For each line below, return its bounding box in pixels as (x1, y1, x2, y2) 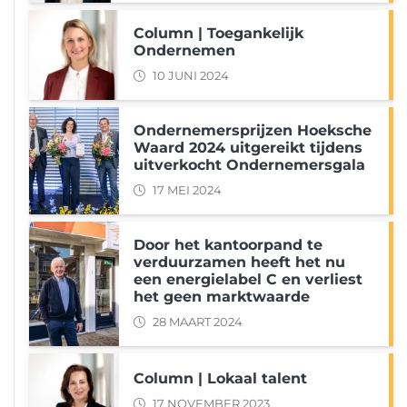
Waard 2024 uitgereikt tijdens (134, 139, 362, 157)
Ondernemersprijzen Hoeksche (134, 122, 372, 140)
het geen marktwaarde (134, 288, 310, 306)
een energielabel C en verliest (134, 271, 362, 289)
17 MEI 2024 (153, 184, 222, 198)
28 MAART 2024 (153, 315, 243, 330)
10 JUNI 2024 (153, 69, 229, 84)
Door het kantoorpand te (134, 236, 323, 254)
